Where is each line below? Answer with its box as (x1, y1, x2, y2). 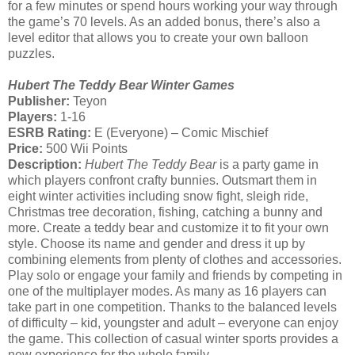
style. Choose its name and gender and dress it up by (8, 236, 305, 250)
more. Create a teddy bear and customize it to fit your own (8, 220, 329, 235)
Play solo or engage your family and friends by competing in (8, 268, 342, 282)
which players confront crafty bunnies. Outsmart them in (8, 173, 317, 187)
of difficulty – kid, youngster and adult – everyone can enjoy (8, 315, 338, 330)
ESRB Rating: (8, 125, 91, 139)
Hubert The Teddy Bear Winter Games (8, 78, 235, 92)
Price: (8, 141, 43, 155)
